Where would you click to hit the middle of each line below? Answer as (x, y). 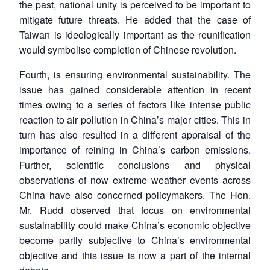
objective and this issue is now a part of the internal (135, 255)
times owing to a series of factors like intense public (135, 104)
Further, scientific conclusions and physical (135, 165)
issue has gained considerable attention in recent (135, 89)
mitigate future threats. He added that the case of (135, 19)
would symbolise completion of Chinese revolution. (128, 49)
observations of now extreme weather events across (135, 180)
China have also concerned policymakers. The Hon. (135, 195)
